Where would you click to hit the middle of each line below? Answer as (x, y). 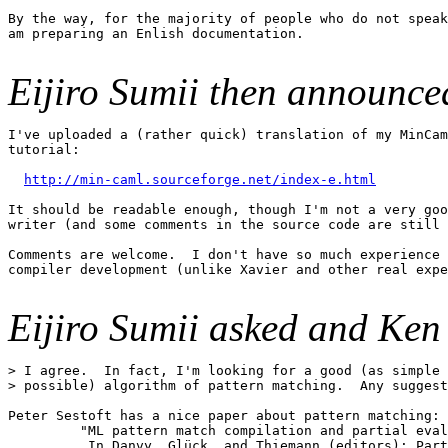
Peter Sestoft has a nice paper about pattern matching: (224, 416)
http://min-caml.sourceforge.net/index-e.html (200, 180)
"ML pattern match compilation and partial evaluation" (40, 431)
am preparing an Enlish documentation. (156, 34)
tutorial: (44, 150)
